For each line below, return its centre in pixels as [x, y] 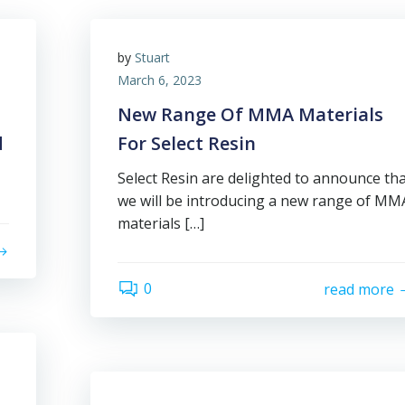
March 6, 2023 [160, 80]
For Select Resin [187, 143]
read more [359, 290]
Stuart [152, 57]
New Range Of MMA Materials [250, 114]
